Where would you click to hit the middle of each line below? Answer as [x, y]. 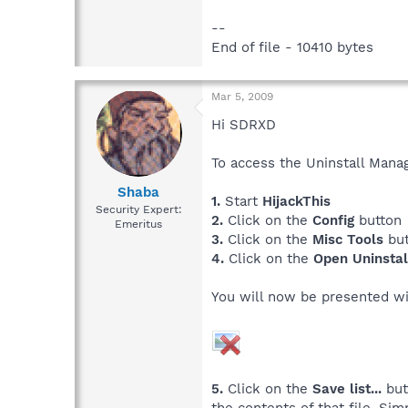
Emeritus [138, 224]
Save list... [347, 388]
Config [333, 220]
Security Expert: [138, 210]
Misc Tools [348, 239]
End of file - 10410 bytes [292, 47]
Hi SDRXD [244, 124]
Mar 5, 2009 [242, 96]
